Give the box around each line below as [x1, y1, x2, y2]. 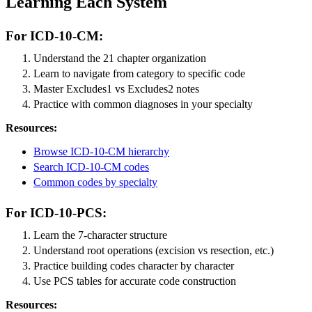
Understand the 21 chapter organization [33, 52, 206, 64]
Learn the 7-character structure [33, 228, 167, 241]
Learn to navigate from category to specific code [33, 67, 245, 79]
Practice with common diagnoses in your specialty [33, 97, 253, 110]
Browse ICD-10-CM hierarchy [33, 145, 169, 157]
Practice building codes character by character [33, 259, 234, 272]
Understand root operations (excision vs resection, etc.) [33, 244, 274, 256]
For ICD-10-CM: [6, 28, 103, 43]
